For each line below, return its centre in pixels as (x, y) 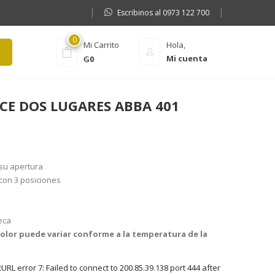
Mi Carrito (102, 45)
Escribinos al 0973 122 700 (163, 13)
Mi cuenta (187, 58)
